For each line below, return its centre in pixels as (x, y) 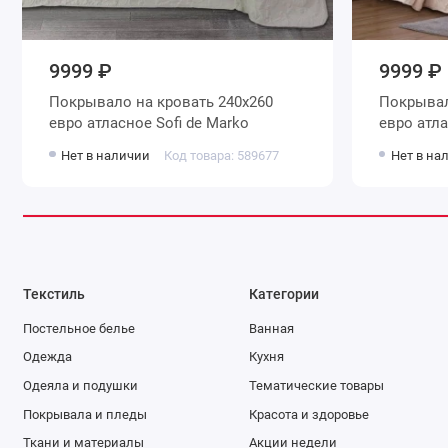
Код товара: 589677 (221, 156)
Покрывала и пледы (84, 414)
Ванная (272, 328)
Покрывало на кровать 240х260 (93, 101)
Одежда (47, 357)
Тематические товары (317, 385)
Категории (284, 294)
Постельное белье (78, 328)
